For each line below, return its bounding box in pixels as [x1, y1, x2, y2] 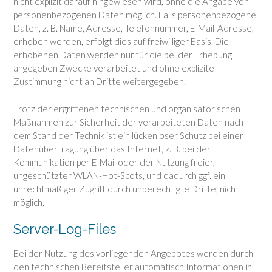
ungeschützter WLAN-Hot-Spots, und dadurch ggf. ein [13, 169, 225, 181]
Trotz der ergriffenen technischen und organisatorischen [13, 103, 240, 114]
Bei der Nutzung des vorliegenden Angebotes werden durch [13, 248, 253, 259]
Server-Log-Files [13, 221, 116, 237]
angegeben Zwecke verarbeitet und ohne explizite [13, 63, 214, 74]
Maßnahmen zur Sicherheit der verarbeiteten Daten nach [13, 116, 243, 127]
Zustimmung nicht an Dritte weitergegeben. [13, 76, 186, 87]
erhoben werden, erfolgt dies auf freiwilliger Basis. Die [13, 36, 229, 47]
